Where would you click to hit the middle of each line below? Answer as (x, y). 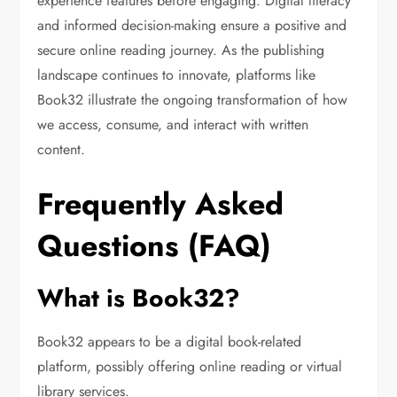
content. (62, 150)
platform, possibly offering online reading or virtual (190, 367)
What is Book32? (139, 299)
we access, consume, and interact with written (173, 125)
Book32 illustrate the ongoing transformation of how (193, 100)
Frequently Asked (161, 205)
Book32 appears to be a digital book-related (170, 342)
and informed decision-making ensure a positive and (192, 26)
